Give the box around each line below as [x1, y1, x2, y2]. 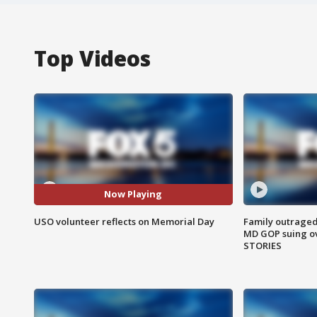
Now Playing [104, 188, 163, 201]
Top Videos [34, 43, 151, 73]
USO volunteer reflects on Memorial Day [34, 214, 214, 228]
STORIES [243, 238, 282, 252]
